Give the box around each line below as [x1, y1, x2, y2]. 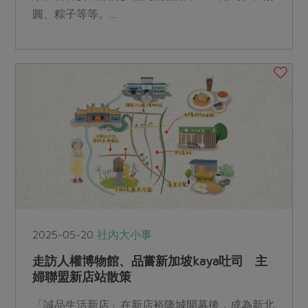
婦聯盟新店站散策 [32, 269, 131, 284]
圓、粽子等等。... [32, 7, 116, 20]
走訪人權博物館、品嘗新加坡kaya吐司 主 [32, 253, 268, 268]
